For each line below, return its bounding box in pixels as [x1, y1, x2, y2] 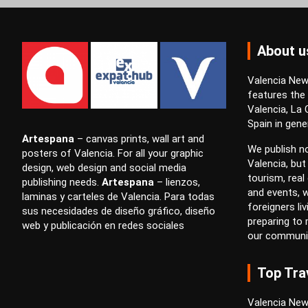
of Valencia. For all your [58, 146, 170, 159]
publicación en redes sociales [51, 219, 184, 232]
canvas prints [86, 132, 147, 145]
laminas [22, 190, 57, 203]
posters [22, 146, 58, 159]
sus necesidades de [22, 204, 115, 217]
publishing [22, 175, 67, 188]
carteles [67, 190, 104, 203]
